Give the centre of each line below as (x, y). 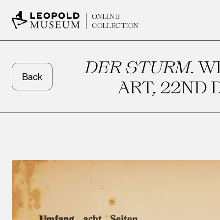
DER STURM (136, 67)
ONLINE (106, 16)
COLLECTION (115, 25)
